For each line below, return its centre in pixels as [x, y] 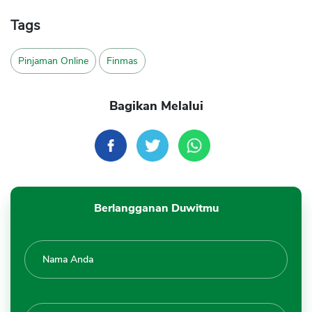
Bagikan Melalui [156, 106]
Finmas [122, 61]
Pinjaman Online [53, 61]
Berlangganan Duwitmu [156, 209]
